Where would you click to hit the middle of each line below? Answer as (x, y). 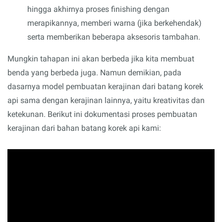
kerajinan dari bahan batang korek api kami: (84, 128)
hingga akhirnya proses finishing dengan (98, 9)
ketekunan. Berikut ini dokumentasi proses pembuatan (102, 114)
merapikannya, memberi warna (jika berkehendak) (114, 23)
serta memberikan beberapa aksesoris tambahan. (114, 37)
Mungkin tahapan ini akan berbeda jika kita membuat (101, 58)
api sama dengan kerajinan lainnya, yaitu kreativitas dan (106, 100)
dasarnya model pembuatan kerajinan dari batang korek (105, 86)
